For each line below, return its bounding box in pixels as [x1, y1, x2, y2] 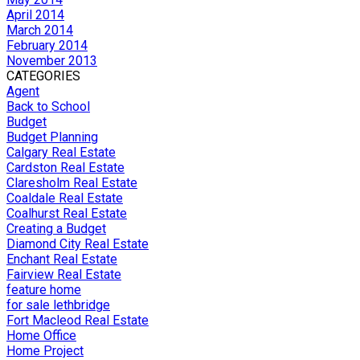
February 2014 [6, 38, 88, 54]
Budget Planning [6, 129, 98, 145]
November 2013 [6, 53, 97, 69]
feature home [6, 282, 81, 298]
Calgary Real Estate [6, 145, 116, 161]
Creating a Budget [6, 221, 106, 237]
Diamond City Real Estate [6, 236, 149, 252]
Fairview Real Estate [6, 267, 121, 283]
